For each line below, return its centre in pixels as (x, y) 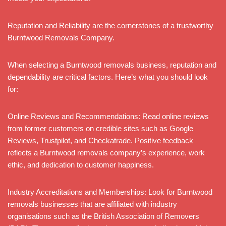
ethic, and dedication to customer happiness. (81, 164)
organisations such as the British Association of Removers (103, 216)
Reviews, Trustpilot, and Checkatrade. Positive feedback (100, 140)
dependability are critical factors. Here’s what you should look (108, 77)
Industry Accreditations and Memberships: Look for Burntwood (110, 192)
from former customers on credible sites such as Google (100, 128)
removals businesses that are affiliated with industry (92, 204)
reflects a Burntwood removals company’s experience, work (106, 152)
